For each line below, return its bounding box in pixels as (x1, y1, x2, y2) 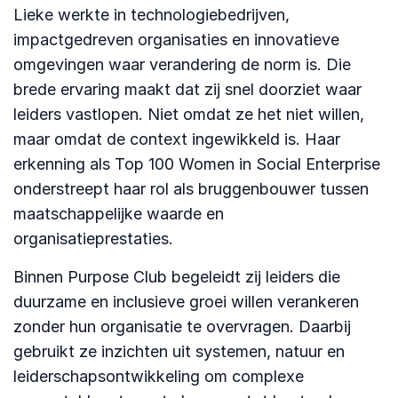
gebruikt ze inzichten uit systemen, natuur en (13, 341, 345, 361)
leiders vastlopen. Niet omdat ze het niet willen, (13, 104, 364, 123)
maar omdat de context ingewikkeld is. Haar (13, 129, 340, 148)
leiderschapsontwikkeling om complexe (13, 366, 304, 386)
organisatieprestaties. (13, 228, 173, 248)
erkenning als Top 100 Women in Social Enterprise (13, 154, 380, 173)
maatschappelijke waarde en (13, 203, 224, 223)
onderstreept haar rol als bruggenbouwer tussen (13, 179, 369, 198)
